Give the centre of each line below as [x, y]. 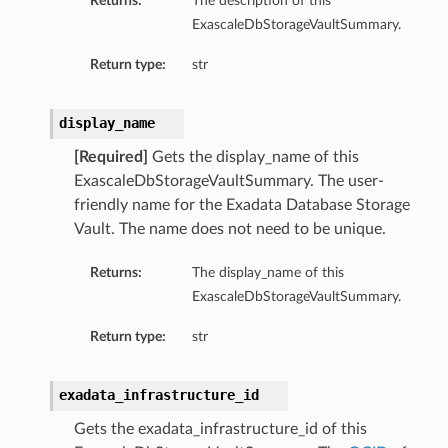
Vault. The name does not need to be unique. [229, 229]
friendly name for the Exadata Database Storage [241, 205]
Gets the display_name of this [253, 157]
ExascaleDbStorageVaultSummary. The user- [228, 181]
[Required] [110, 157]
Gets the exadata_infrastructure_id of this [220, 429]
